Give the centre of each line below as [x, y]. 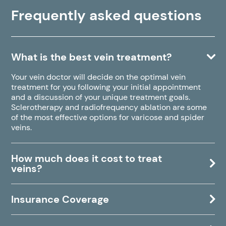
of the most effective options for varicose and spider [108, 118]
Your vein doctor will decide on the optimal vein [99, 77]
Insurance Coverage [60, 200]
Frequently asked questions [107, 16]
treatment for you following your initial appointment [106, 87]
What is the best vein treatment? [92, 57]
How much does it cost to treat [87, 159]
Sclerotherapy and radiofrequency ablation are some [109, 107]
